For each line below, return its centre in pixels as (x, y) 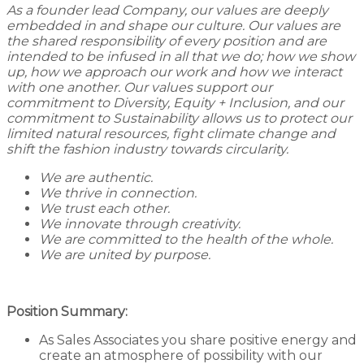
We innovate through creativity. (140, 223)
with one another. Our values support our (139, 87)
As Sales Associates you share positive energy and (198, 340)
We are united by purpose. (125, 254)
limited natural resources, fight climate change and (171, 133)
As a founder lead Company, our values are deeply (167, 10)
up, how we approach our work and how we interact (174, 71)
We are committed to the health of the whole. (186, 239)
